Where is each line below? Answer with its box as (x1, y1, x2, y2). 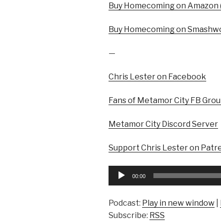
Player (108, 178, 132, 187)
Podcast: (109, 198, 142, 208)
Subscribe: (109, 210, 149, 220)
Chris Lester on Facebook (109, 72, 206, 81)
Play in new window (142, 198, 215, 208)
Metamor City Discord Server (109, 119, 218, 129)
